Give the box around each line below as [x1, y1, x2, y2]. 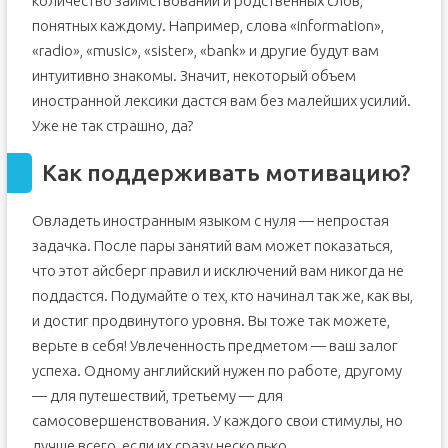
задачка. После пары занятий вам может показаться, [31, 237, 393, 254]
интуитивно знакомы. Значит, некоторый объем [31, 67, 356, 84]
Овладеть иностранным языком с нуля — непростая [31, 212, 389, 229]
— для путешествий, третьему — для [31, 387, 283, 404]
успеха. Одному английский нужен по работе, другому [31, 362, 402, 379]
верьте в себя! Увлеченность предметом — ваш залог [31, 337, 398, 354]
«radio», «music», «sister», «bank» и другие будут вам [31, 42, 379, 59]
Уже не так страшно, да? [31, 117, 193, 134]
